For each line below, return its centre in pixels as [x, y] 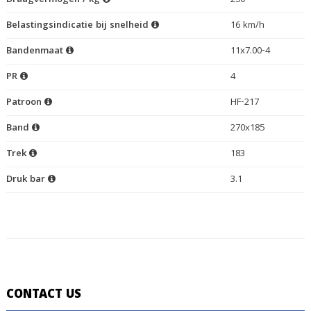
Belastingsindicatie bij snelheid [78, 26]
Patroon [25, 103]
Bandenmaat [36, 52]
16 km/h [247, 26]
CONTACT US [43, 296]
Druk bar [27, 180]
